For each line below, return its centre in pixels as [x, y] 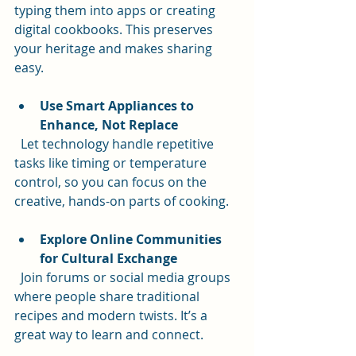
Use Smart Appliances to [118, 106]
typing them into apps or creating [116, 11]
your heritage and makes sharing [115, 49]
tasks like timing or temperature [112, 163]
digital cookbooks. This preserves [115, 30]
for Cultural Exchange [108, 259]
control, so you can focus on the [112, 182]
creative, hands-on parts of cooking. [122, 201]
